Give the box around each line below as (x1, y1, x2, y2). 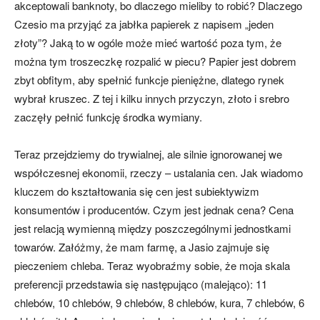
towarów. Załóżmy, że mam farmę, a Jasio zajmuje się (14, 239, 269, 255)
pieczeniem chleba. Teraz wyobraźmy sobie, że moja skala (14, 258, 290, 274)
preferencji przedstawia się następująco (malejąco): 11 (14, 276, 267, 292)
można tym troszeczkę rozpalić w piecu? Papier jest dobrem (14, 54, 296, 69)
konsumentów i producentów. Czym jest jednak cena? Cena (14, 202, 294, 218)
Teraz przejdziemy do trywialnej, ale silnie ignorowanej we (14, 146, 282, 162)
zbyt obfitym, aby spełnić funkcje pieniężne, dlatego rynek (14, 72, 284, 88)
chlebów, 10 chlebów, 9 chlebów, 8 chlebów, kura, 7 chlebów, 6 (14, 295, 304, 311)
